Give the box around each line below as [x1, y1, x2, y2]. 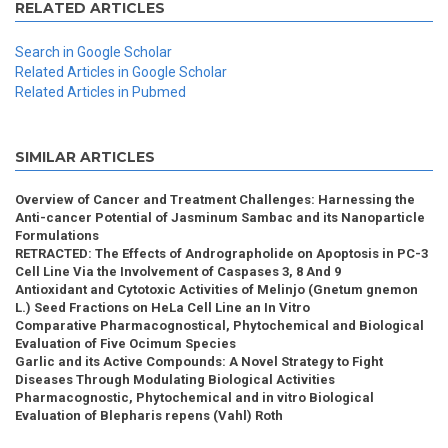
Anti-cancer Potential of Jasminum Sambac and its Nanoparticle [15, 210, 425, 226]
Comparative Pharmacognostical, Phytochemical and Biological [15, 318, 424, 334]
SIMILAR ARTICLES [15, 148, 155, 167]
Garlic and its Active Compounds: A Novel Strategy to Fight [15, 354, 383, 370]
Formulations [15, 228, 99, 244]
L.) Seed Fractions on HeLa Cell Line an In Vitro [15, 300, 310, 316]
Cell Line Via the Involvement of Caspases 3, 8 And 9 [15, 264, 341, 280]
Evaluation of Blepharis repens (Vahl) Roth [15, 408, 283, 424]
